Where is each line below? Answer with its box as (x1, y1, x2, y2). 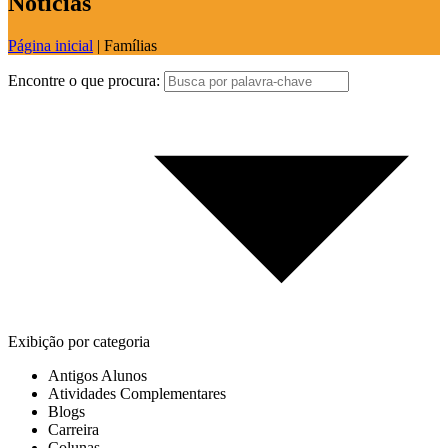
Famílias (104, 36, 157, 54)
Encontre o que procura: (8, 71, 160, 89)
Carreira (48, 420, 99, 438)
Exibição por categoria (8, 332, 150, 350)
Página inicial (8, 36, 93, 54)
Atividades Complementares (48, 384, 226, 402)
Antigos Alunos (48, 366, 147, 384)
